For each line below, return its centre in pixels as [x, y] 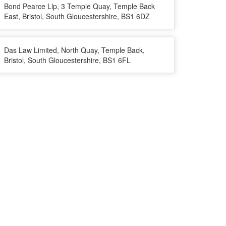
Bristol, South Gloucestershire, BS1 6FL [67, 60]
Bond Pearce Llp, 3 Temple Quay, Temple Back [79, 6]
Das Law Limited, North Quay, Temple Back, [74, 50]
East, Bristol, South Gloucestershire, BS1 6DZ [77, 16]
